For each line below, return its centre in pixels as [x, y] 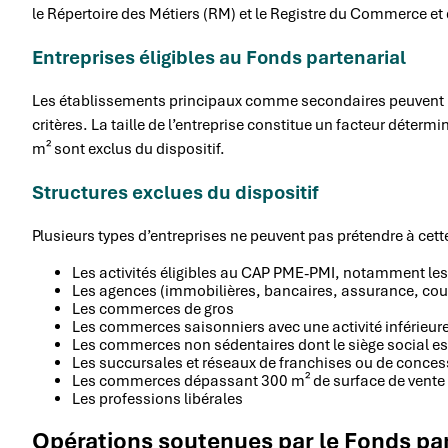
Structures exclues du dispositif [175, 192]
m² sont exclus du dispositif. [128, 148]
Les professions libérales [157, 398]
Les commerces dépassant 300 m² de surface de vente [258, 380]
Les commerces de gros [153, 308]
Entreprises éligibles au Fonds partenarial [219, 57]
